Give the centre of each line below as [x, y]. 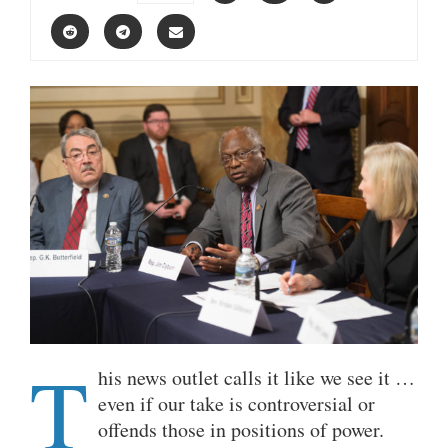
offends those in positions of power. [241, 430]
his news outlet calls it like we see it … [256, 378]
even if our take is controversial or [236, 404]
